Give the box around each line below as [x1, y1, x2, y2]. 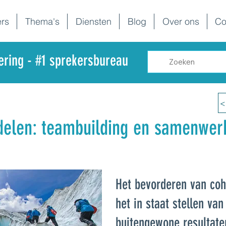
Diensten [75, 16, 111, 27]
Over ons [162, 16, 199, 27]
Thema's [25, 16, 60, 27]
